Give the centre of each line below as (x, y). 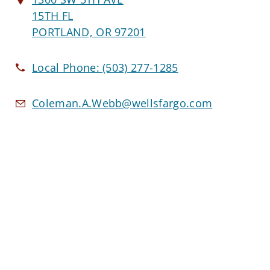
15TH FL (53, 16)
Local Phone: (67, 68)
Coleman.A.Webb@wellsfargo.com (122, 103)
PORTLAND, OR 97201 (89, 32)
